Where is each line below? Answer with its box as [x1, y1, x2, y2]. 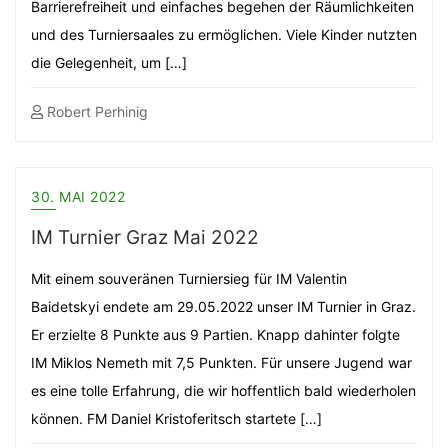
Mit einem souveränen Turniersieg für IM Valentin [31, 270, 347, 287]
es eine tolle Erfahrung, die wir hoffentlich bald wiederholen [31, 382, 416, 399]
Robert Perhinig [43, 103, 148, 120]
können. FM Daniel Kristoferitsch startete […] [31, 410, 322, 427]
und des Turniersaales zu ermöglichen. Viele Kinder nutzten [31, 26, 417, 43]
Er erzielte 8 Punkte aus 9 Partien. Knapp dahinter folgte [31, 326, 400, 343]
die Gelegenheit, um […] [31, 54, 187, 71]
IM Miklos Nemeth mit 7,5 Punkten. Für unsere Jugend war [31, 354, 412, 371]
